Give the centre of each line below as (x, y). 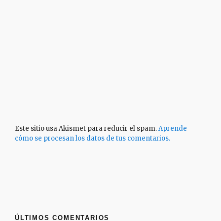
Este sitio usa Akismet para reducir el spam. (87, 129)
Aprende (173, 129)
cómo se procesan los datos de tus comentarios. (92, 138)
